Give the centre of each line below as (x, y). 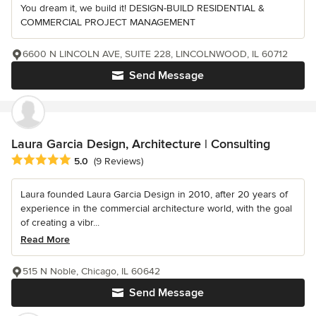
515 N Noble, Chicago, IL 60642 (91, 271)
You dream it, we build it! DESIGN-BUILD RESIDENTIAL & (142, 8)
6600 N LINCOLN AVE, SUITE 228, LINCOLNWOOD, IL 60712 (155, 54)
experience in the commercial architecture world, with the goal (156, 208)
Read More (45, 239)
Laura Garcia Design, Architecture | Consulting (141, 144)
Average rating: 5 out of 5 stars (86, 160)
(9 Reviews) (119, 162)
